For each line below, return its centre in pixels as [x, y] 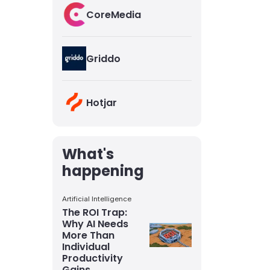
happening [103, 171]
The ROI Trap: [95, 212]
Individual [86, 247]
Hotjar [102, 102]
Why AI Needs [96, 224]
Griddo [104, 58]
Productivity [93, 258]
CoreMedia [114, 14]
